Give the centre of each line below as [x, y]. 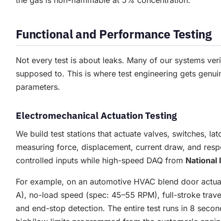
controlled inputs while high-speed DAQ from [101, 161]
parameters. [38, 87]
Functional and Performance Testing [114, 34]
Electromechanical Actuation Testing [96, 115]
